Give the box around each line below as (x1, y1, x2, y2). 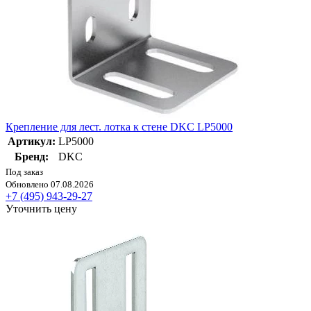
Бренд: (15, 151, 49, 163)
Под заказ (6, 167, 43, 178)
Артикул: (8, 135, 56, 148)
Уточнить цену (6, 203, 77, 215)
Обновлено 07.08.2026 (6, 179, 94, 190)
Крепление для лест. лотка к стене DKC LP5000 (6, 121, 233, 133)
